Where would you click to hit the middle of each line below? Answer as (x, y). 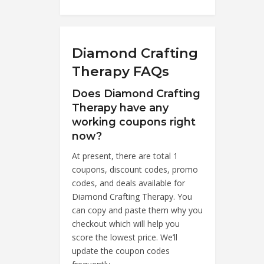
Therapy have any (120, 107)
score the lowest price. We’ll (125, 237)
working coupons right (134, 121)
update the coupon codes (121, 250)
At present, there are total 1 (125, 156)
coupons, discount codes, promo (135, 169)
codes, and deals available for (128, 183)
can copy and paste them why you (137, 210)
